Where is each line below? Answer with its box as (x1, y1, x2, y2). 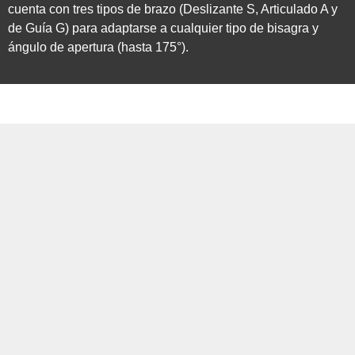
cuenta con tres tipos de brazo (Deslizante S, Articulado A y (8, 2, 338, 16)
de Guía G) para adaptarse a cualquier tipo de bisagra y (8, 21, 319, 35)
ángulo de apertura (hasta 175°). (8, 40, 189, 54)
